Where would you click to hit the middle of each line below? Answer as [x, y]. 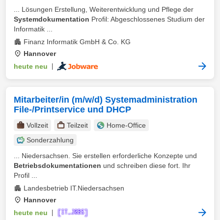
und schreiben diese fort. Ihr [146, 165]
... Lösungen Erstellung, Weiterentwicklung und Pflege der [104, 9]
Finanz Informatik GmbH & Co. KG [77, 42]
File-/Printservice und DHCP [72, 110]
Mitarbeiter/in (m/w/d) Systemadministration [106, 100]
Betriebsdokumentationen [57, 165]
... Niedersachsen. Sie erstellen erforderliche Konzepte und [105, 156]
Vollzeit [37, 125]
